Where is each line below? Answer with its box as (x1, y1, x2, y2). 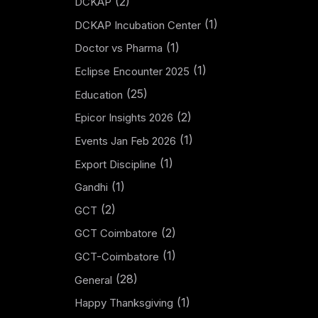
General (74, 273, 112, 287)
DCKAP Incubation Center (74, 18, 201, 32)
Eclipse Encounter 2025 (74, 65, 190, 78)
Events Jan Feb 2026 (74, 133, 176, 148)
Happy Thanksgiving (74, 296, 173, 310)
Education (74, 87, 123, 102)
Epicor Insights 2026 (74, 111, 173, 125)
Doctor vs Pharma (74, 41, 163, 55)
